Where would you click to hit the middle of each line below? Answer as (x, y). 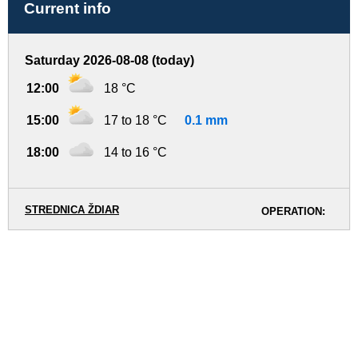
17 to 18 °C (135, 120)
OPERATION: (293, 211)
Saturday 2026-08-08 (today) (109, 60)
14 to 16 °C (135, 152)
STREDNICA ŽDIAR (72, 209)
